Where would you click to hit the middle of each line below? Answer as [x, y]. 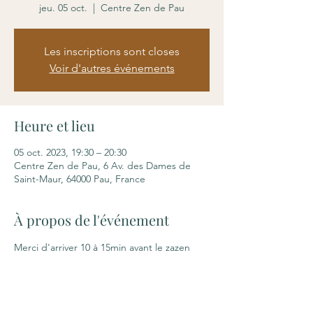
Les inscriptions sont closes [112, 51]
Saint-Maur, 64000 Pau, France [80, 179]
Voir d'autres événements [112, 68]
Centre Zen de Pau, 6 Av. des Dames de [102, 166]
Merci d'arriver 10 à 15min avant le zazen [102, 247]
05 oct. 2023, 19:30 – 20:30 [70, 152]
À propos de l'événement [92, 220]
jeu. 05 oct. [63, 8]
